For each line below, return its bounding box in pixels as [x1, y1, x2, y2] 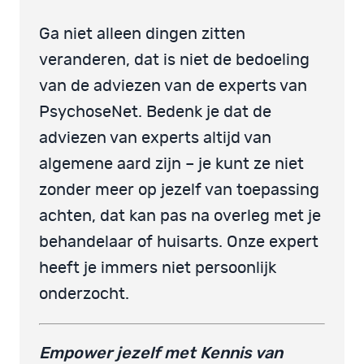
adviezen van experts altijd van [39, 129, 271, 146]
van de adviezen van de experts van [39, 77, 307, 94]
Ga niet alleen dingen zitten [39, 25, 245, 42]
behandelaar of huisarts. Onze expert [39, 233, 318, 250]
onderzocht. [39, 285, 129, 302]
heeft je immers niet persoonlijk [39, 259, 276, 276]
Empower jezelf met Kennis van [39, 342, 283, 362]
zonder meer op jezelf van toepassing [39, 181, 319, 198]
